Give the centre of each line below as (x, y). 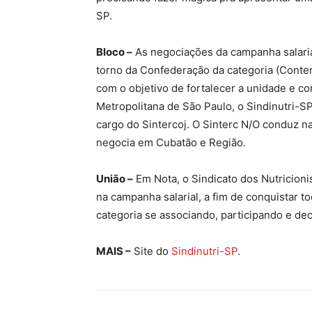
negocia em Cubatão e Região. (171, 143)
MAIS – (114, 251)
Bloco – (114, 52)
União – (115, 179)
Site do (151, 251)
